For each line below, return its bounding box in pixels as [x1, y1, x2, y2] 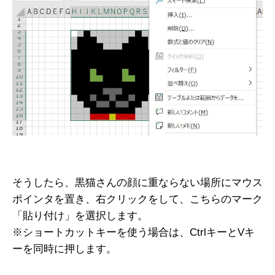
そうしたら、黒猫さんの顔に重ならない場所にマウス [12, 176, 263, 188]
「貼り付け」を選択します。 [12, 209, 148, 222]
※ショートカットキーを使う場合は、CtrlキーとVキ [12, 226, 255, 238]
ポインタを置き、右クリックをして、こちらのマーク [12, 193, 263, 205]
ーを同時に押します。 [12, 242, 117, 255]
